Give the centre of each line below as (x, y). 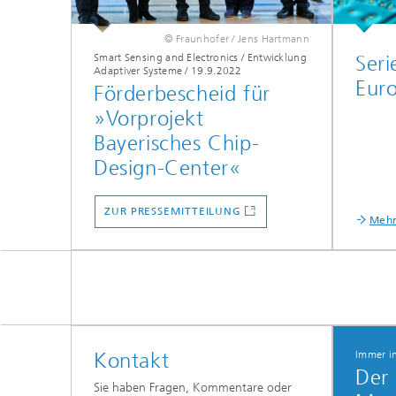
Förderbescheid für (182, 94)
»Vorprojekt (149, 119)
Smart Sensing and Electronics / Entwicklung (200, 57)
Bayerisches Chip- (177, 144)
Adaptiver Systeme (138, 71)
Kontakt (132, 361)
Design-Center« (168, 168)
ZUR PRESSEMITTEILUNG (173, 211)
